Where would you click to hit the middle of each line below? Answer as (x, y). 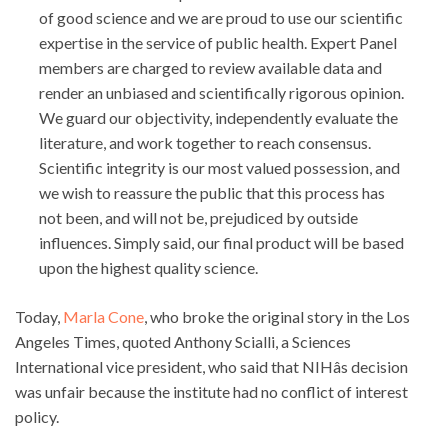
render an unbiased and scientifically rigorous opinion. (221, 93)
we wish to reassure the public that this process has (212, 193)
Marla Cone (103, 317)
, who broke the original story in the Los (277, 317)
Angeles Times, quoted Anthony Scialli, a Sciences (183, 342)
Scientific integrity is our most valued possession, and (219, 168)
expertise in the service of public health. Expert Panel (218, 43)
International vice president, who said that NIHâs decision (211, 367)
